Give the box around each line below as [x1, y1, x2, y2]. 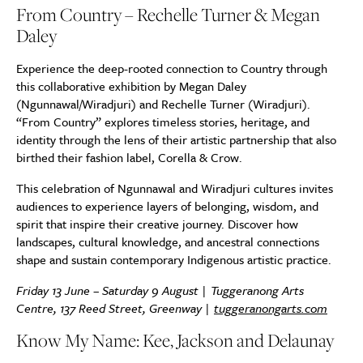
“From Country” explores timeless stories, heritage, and [16, 113, 310, 130]
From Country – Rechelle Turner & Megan [16, 2, 320, 28]
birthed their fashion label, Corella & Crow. [16, 148, 242, 166]
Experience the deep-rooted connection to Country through [16, 59, 327, 77]
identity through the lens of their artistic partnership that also [16, 130, 336, 148]
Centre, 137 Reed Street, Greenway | [16, 299, 214, 317]
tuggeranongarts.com [214, 299, 327, 317]
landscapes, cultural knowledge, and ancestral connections [16, 233, 319, 250]
